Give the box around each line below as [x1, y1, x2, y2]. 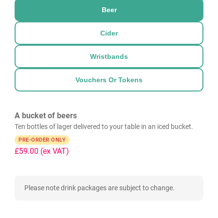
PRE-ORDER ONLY [18, 137, 66, 143]
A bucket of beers [15, 111, 77, 120]
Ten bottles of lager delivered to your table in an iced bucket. [15, 123, 193, 130]
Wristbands [90, 53, 128, 60]
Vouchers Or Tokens [75, 76, 143, 84]
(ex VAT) [40, 146, 69, 156]
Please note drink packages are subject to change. [24, 184, 175, 192]
